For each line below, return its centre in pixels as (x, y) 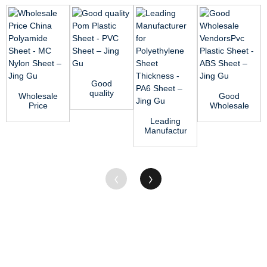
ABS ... (229, 143)
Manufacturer (169, 130)
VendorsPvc (230, 115)
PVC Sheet (102, 131)
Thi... (165, 168)
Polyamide (38, 124)
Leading (165, 121)
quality (102, 93)
